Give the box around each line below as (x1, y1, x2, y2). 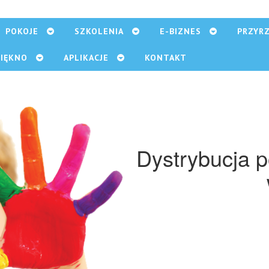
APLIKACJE (64, 52, 109, 63)
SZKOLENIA (74, 26, 124, 37)
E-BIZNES (160, 26, 201, 37)
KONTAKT (145, 52, 187, 63)
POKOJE (5, 26, 38, 37)
